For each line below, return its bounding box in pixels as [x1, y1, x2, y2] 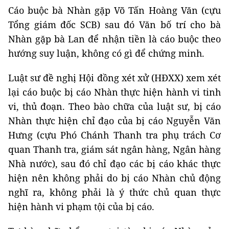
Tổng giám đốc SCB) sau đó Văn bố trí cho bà [8, 18, 221, 31]
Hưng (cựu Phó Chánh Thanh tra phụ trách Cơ [8, 129, 221, 141]
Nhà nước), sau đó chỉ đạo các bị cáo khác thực [8, 157, 221, 170]
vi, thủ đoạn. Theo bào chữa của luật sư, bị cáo [8, 100, 221, 112]
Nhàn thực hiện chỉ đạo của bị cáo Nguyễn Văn [8, 114, 221, 127]
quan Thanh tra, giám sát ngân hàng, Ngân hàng [8, 143, 221, 155]
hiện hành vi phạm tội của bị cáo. [8, 200, 154, 213]
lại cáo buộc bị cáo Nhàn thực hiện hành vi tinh [8, 86, 221, 98]
